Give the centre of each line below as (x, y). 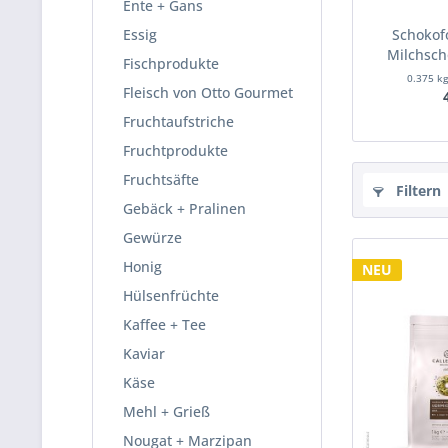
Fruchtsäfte (161, 179)
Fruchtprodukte (175, 150)
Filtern (416, 190)
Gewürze (152, 237)
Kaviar (144, 353)
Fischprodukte (171, 63)
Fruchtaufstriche (178, 121)
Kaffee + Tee (164, 324)
